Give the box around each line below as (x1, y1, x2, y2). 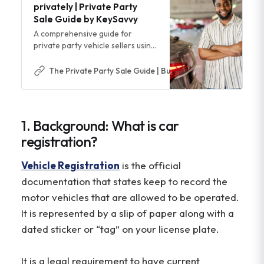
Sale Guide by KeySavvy (33, 14, 138, 25)
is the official (120, 159, 181, 172)
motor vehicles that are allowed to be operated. (21, 191, 239, 204)
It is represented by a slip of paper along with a (21, 207, 234, 220)
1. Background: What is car (21, 116, 179, 134)
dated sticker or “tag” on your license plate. (21, 223, 219, 236)
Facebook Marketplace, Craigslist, (33, 52, 157, 63)
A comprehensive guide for (33, 28, 132, 39)
